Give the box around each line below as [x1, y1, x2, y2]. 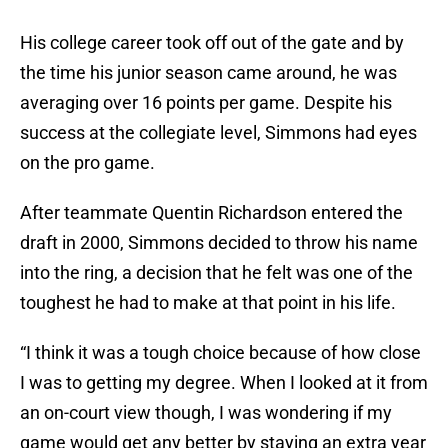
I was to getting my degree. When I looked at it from [20, 372, 428, 394]
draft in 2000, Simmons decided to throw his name [20, 232, 418, 254]
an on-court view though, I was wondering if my [20, 402, 392, 424]
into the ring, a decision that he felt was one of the [20, 262, 413, 284]
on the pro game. [20, 152, 155, 174]
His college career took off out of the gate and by [20, 32, 404, 54]
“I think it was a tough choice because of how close [20, 342, 421, 364]
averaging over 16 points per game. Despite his [20, 92, 392, 114]
